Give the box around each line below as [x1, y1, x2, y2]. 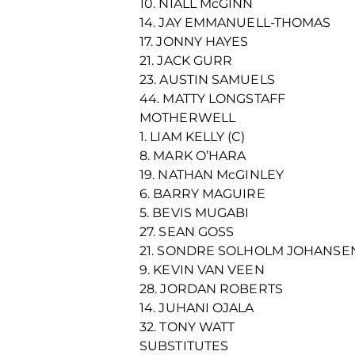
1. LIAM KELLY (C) [139, 129, 245, 144]
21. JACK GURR [139, 53, 233, 68]
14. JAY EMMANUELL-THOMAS [139, 15, 331, 30]
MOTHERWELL [139, 110, 235, 125]
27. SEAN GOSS [139, 224, 235, 239]
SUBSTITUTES [139, 338, 229, 353]
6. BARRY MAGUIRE [139, 186, 265, 201]
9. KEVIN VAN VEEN [139, 262, 265, 277]
